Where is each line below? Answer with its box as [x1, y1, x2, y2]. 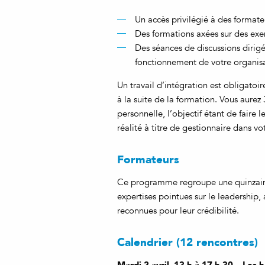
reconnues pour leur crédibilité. [117, 205, 239, 216]
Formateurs [117, 150, 179, 169]
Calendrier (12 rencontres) [117, 232, 258, 251]
